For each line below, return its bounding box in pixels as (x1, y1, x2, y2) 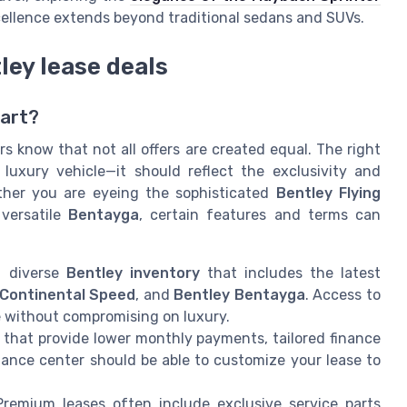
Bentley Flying (275, 184, 382, 202)
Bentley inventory (65, 263, 200, 282)
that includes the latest (199, 263, 382, 282)
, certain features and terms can (138, 205, 382, 223)
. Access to (304, 285, 382, 303)
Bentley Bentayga (174, 285, 305, 303)
